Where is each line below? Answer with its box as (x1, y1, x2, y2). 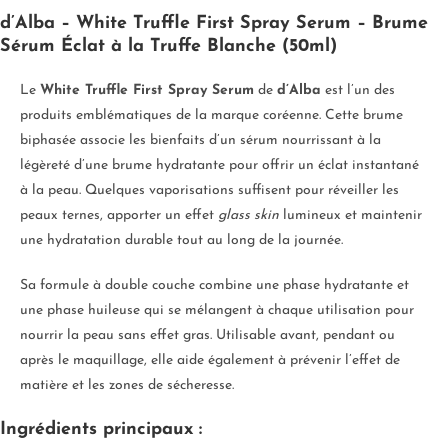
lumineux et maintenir (279, 208, 422, 224)
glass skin (218, 208, 279, 224)
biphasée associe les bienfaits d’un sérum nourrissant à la (20, 133, 381, 149)
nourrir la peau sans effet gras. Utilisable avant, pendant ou (20, 328, 395, 344)
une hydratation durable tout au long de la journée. (20, 233, 343, 249)
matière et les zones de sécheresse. (20, 378, 234, 394)
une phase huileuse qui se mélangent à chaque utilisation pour (20, 303, 414, 319)
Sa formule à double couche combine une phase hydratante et (20, 278, 409, 294)
